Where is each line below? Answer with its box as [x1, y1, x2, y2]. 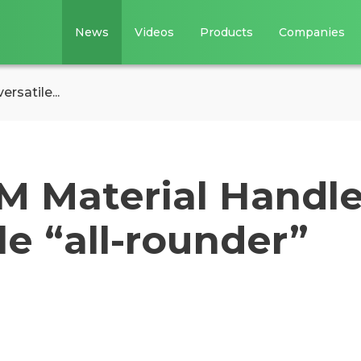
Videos [135, 25, 175, 39]
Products [200, 25, 254, 39]
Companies [279, 25, 346, 39]
